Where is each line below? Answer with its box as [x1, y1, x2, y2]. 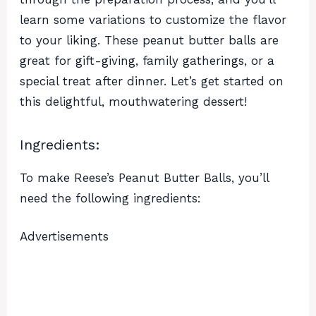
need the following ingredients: [20, 190, 201, 205]
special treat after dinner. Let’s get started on [20, 73, 284, 88]
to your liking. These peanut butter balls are [20, 32, 279, 47]
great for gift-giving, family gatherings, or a [20, 53, 274, 68]
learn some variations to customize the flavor [20, 12, 286, 27]
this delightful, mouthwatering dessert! [20, 94, 247, 109]
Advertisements [20, 229, 109, 244]
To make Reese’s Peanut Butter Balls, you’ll [20, 170, 269, 185]
